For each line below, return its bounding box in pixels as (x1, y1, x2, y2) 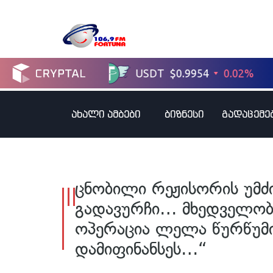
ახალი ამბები (71, 108, 140, 121)
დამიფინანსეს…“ (75, 239, 207, 260)
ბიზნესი (165, 108, 204, 121)
